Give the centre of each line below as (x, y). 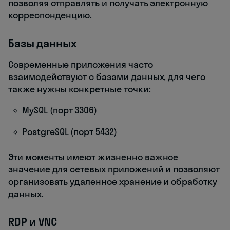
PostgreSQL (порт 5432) (70, 132)
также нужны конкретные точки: (80, 89)
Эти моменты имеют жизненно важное (93, 157)
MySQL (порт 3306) (60, 110)
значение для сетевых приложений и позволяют (114, 169)
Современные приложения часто (81, 65)
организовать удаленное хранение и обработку (113, 182)
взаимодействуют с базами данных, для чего (107, 77)
